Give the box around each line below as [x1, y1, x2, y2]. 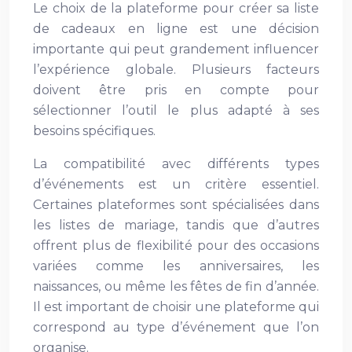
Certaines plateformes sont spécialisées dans [33, 197, 319, 212]
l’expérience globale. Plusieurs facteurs [33, 62, 319, 77]
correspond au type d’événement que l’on [33, 320, 319, 335]
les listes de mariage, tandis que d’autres [33, 218, 319, 233]
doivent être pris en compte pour [33, 82, 319, 97]
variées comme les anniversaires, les [33, 258, 319, 273]
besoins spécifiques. [33, 123, 156, 138]
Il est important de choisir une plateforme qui [33, 299, 319, 314]
